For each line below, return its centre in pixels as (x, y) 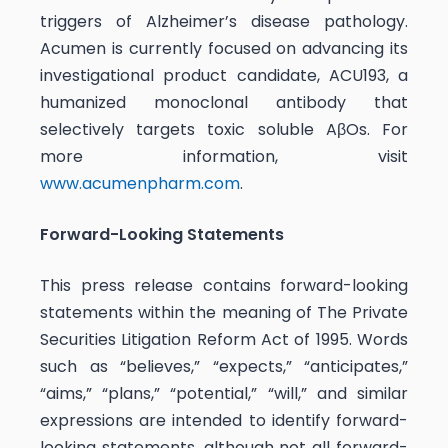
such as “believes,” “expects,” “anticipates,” (224, 366)
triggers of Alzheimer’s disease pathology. (224, 21)
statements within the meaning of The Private (224, 312)
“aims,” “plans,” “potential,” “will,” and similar (224, 393)
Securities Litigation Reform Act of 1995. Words (224, 339)
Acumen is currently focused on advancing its (224, 48)
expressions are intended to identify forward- (224, 420)
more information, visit (224, 156)
